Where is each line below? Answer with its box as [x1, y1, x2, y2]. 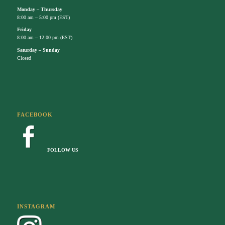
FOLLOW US [47, 147, 78, 153]
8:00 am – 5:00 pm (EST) [17, 14, 70, 20]
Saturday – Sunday [17, 47, 60, 53]
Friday [17, 27, 32, 33]
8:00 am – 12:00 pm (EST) [17, 35, 72, 41]
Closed [17, 55, 31, 61]
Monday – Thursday [17, 6, 62, 12]
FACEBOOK [17, 111, 53, 118]
